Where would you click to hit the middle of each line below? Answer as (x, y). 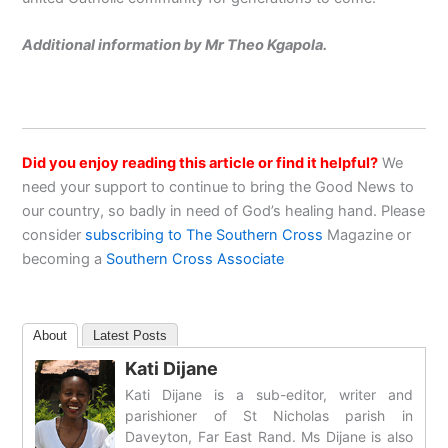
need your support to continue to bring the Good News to (218, 186)
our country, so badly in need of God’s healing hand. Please (224, 210)
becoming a (64, 258)
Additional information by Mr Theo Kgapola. (175, 45)
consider (54, 234)
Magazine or (367, 234)
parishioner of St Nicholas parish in (269, 415)
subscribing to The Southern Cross (204, 234)
